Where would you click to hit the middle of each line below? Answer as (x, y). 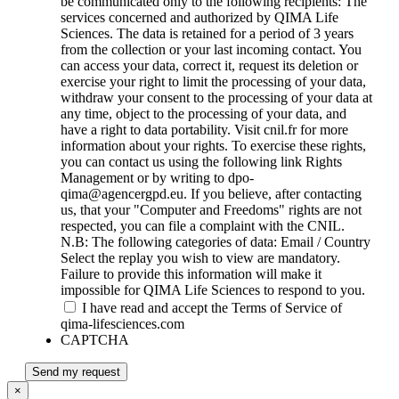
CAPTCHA (95, 340)
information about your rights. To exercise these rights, (213, 146)
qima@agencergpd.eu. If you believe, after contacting (211, 194)
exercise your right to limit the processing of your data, (213, 82)
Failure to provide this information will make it (191, 274)
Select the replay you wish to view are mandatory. (200, 258)
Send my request (76, 372)
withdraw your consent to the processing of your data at (216, 98)
